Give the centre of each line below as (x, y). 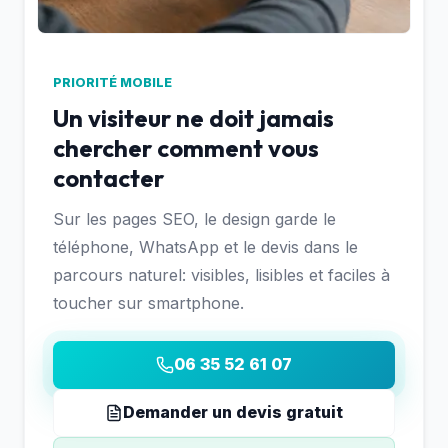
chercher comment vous (186, 147)
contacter (108, 177)
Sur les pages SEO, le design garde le (194, 218)
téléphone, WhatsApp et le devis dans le (205, 246)
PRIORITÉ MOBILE (112, 83)
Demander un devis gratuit (233, 412)
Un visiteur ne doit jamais (193, 117)
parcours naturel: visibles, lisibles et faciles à (221, 274)
